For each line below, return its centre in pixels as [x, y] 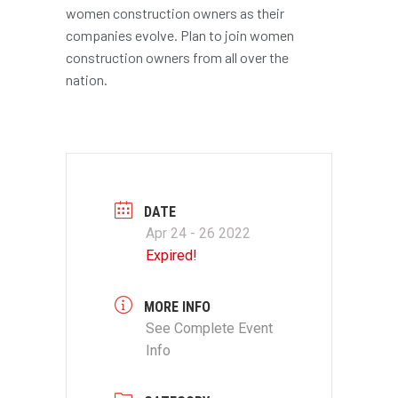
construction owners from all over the [177, 57]
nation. [87, 79]
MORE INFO [177, 306]
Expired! [171, 255]
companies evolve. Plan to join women [180, 35]
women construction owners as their [175, 12]
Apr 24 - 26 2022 [198, 233]
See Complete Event [209, 328]
